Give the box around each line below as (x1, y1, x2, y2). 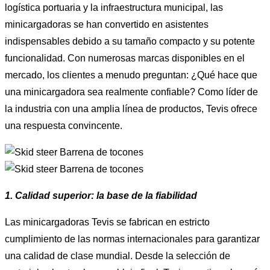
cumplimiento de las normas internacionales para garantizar (5, 233, 260, 244)
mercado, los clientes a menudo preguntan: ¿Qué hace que (5, 69, 257, 80)
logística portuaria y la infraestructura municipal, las (5, 2, 223, 13)
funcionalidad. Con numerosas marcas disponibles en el (5, 52, 245, 63)
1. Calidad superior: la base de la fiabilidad (5, 190, 197, 201)
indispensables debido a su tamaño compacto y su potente (5, 36, 255, 46)
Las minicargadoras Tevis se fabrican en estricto (5, 216, 210, 227)
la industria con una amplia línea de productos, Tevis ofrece (5, 103, 257, 114)
